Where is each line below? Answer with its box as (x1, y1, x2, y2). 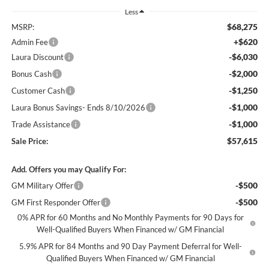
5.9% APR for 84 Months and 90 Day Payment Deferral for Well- (19, 241, 242, 252)
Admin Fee (11, 37, 48, 47)
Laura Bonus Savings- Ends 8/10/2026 (11, 103, 145, 113)
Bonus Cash (11, 69, 52, 79)
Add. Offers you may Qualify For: (11, 165, 126, 175)
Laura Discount (11, 52, 64, 62)
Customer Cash (11, 86, 65, 96)
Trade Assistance (11, 119, 70, 130)
